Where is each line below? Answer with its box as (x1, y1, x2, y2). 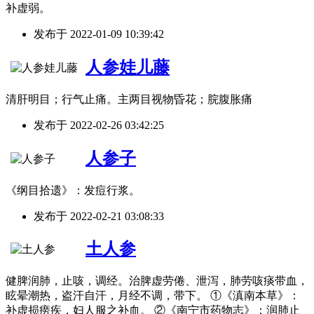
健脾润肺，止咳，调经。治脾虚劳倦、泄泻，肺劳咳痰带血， (6, 275, 308, 287)
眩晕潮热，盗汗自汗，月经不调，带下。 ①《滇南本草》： (6, 289, 300, 302)
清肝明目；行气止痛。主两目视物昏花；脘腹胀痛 (6, 93, 252, 105)
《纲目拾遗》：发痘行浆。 (6, 184, 140, 196)
